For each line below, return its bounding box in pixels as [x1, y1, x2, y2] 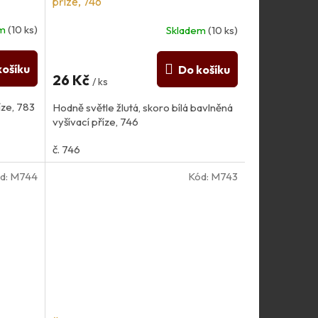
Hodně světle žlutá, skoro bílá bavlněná [52, 100, 233, 114]
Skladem [165, 23, 208, 37]
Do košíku [177, 62, 230, 77]
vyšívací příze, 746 [52, 114, 138, 128]
